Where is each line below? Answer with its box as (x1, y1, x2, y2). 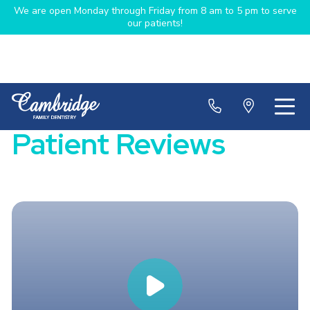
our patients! (127, 17, 183, 30)
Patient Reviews (12, 124, 226, 163)
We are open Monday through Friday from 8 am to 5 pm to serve (13, 4, 297, 17)
